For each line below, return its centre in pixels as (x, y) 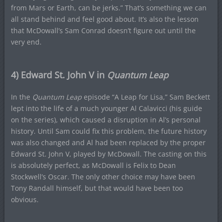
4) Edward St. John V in (59, 75)
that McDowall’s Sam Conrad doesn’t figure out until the (103, 30)
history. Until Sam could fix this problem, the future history (109, 131)
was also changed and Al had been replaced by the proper (108, 142)
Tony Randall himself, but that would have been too (97, 188)
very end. (26, 42)
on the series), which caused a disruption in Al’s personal (106, 119)
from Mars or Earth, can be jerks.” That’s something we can (109, 7)
